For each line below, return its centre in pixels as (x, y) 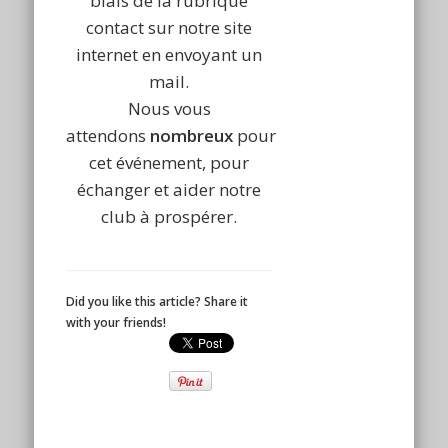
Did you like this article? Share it (157, 302)
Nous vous (169, 109)
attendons (108, 136)
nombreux (192, 136)
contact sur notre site (169, 28)
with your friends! (116, 323)
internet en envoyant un (169, 55)
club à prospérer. (169, 217)
